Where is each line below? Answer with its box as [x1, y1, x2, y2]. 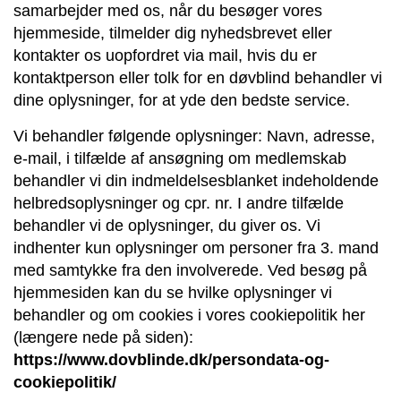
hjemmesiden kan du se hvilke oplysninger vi [13, 283, 332, 302]
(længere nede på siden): [13, 328, 193, 346]
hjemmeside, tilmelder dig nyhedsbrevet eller [13, 23, 332, 42]
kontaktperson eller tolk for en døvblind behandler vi [13, 68, 382, 87]
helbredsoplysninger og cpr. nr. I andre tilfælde [13, 193, 344, 212]
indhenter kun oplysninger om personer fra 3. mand [13, 238, 379, 257]
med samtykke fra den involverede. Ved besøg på [13, 260, 367, 279]
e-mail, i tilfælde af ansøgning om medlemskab [13, 149, 346, 167]
